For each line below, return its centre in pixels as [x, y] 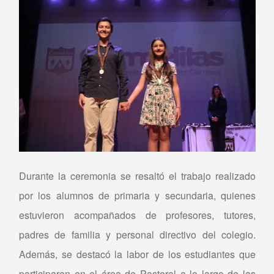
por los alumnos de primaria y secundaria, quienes [137, 195]
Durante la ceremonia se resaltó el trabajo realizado [137, 176]
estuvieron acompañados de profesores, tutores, [137, 215]
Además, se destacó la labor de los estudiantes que [137, 254]
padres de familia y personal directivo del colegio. [137, 234]
